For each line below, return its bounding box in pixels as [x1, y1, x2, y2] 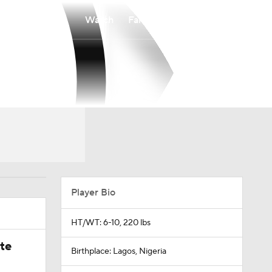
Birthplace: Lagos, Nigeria [70, 246, 166, 257]
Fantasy [128, 13, 161, 26]
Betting [176, 13, 209, 26]
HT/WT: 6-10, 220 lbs [70, 217, 151, 228]
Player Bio [70, 186, 115, 199]
